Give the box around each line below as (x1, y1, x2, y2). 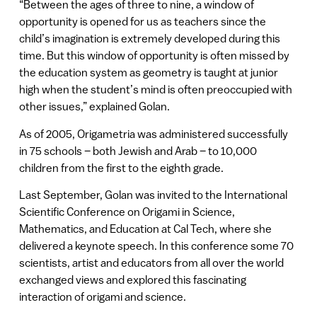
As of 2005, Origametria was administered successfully (18, 127, 288, 140)
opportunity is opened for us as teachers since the (18, 15, 266, 28)
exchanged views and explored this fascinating (18, 272, 246, 286)
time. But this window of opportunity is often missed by (18, 49, 289, 62)
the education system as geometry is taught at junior (18, 66, 278, 79)
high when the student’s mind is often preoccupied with (18, 83, 292, 96)
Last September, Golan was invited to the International (18, 188, 287, 201)
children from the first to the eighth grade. (18, 161, 224, 174)
